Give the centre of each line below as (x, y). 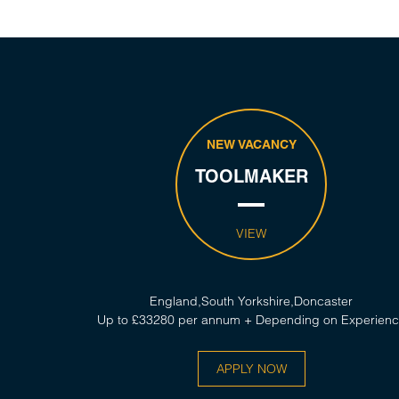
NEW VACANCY (251, 144)
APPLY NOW (251, 369)
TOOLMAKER (251, 176)
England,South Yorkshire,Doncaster (251, 301)
